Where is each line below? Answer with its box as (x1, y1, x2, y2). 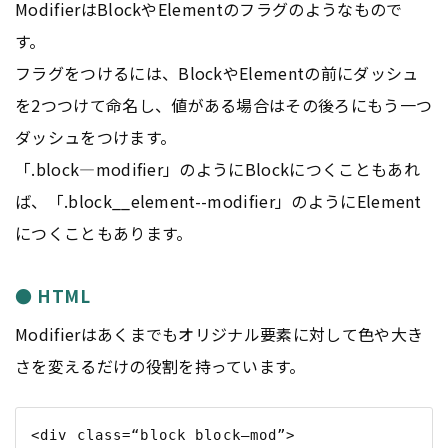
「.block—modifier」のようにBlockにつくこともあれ (15, 157, 420, 182)
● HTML (15, 283, 91, 309)
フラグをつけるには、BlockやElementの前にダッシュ (15, 61, 419, 86)
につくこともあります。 (15, 221, 193, 246)
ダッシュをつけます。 (15, 125, 177, 150)
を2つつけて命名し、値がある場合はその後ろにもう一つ (15, 93, 433, 118)
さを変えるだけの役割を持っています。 (15, 353, 306, 378)
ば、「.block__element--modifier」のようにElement (15, 189, 422, 214)
